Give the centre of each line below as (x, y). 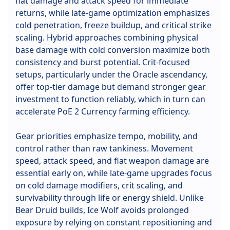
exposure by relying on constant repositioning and (114, 223)
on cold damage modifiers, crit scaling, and (99, 186)
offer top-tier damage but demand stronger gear (111, 87)
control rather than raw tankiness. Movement (104, 149)
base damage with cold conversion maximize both (113, 50)
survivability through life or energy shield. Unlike (110, 198)
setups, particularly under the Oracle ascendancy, (111, 75)
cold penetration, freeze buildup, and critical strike (113, 25)
